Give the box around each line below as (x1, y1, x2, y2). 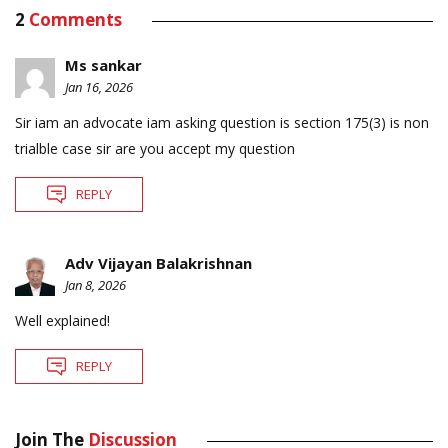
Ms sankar (65, 54, 142, 75)
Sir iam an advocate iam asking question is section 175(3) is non (15, 112, 429, 132)
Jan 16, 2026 (65, 77, 133, 96)
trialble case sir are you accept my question (15, 138, 295, 158)
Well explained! (15, 310, 110, 330)
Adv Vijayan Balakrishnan (65, 252, 252, 273)
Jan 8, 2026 (65, 275, 126, 294)
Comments (29, 7, 122, 31)
